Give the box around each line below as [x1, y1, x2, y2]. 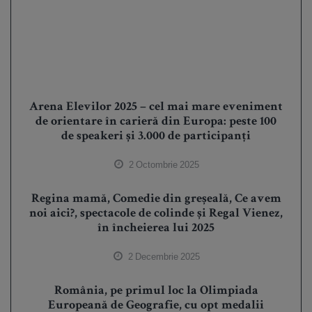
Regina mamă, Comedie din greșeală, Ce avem [31, 192, 281, 205]
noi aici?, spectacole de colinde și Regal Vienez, [29, 207, 283, 220]
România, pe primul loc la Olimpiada [54, 284, 258, 297]
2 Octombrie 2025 [126, 158, 199, 171]
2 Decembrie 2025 [125, 250, 200, 263]
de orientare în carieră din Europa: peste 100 [36, 115, 276, 128]
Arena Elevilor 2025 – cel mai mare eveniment [29, 100, 283, 114]
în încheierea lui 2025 [97, 221, 214, 235]
